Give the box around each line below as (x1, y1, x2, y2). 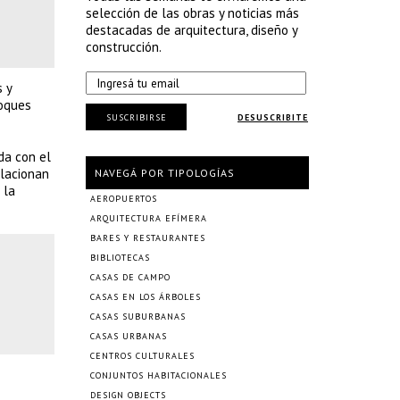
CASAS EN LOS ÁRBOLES (90, 291, 201, 303)
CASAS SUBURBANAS (90, 311, 186, 322)
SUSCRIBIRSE (105, 111, 167, 123)
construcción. (86, 38, 162, 55)
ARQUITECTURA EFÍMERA (90, 212, 207, 224)
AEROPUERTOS (90, 193, 157, 204)
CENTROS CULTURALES (90, 350, 195, 362)
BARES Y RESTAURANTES (90, 232, 205, 244)
